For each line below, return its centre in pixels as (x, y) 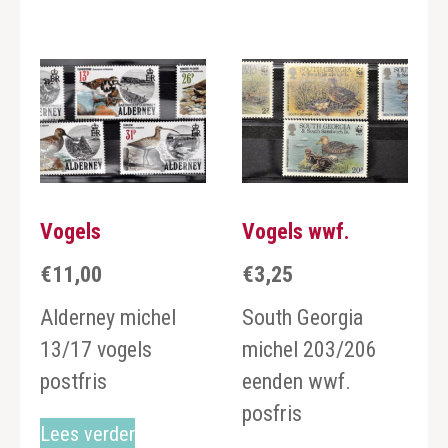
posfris (271, 413)
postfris (73, 381)
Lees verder (87, 433)
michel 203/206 (309, 349)
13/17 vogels (96, 349)
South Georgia (302, 317)
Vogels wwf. (295, 232)
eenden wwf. (296, 381)
